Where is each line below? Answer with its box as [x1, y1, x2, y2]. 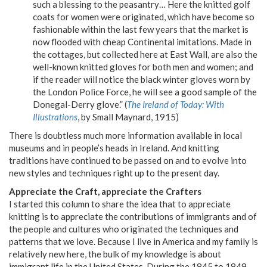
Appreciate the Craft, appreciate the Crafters [9, 185, 201, 197]
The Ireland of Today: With [127, 98, 224, 110]
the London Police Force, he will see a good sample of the [33, 86, 257, 97]
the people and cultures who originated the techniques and [9, 223, 238, 234]
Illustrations [33, 111, 77, 122]
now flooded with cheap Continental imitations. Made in [33, 36, 252, 47]
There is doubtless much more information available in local [9, 129, 242, 141]
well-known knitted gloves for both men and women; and [33, 61, 253, 72]
